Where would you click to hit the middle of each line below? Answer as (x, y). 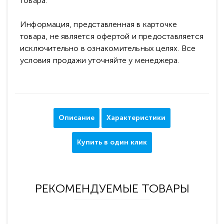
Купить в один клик (112, 142)
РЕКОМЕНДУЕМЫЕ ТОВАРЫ (112, 188)
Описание (76, 118)
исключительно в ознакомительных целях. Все (108, 48)
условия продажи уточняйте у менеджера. (100, 60)
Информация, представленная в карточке (99, 24)
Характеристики (136, 118)
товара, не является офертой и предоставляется (112, 36)
